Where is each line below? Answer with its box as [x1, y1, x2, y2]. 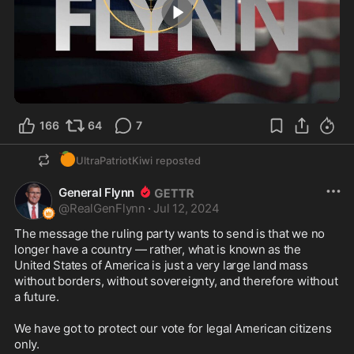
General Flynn [58, 185, 135, 201]
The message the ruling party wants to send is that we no [14, 226, 326, 242]
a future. [14, 289, 59, 305]
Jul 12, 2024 [153, 201, 220, 217]
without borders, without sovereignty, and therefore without [14, 273, 338, 289]
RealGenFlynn [69, 201, 146, 217]
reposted [156, 154, 201, 168]
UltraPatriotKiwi [76, 154, 153, 168]
